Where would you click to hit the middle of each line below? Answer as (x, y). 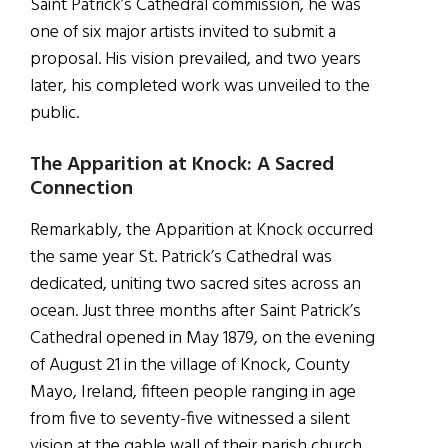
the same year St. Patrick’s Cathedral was (181, 257)
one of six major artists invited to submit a (183, 32)
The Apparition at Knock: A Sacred (182, 164)
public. (54, 113)
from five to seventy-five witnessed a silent (190, 419)
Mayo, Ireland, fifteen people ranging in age (193, 392)
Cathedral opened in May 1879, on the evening (202, 338)
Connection (81, 188)
